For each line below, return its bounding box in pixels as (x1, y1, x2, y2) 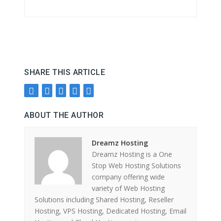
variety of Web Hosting (92, 184, 165, 193)
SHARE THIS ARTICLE (24, 68, 105, 77)
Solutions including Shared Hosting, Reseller (35, 195, 174, 204)
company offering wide (92, 172, 165, 182)
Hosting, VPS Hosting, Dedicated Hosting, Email (35, 206, 186, 216)
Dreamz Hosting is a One (92, 149, 172, 159)
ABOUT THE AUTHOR (24, 110, 104, 120)
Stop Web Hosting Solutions (92, 161, 181, 170)
